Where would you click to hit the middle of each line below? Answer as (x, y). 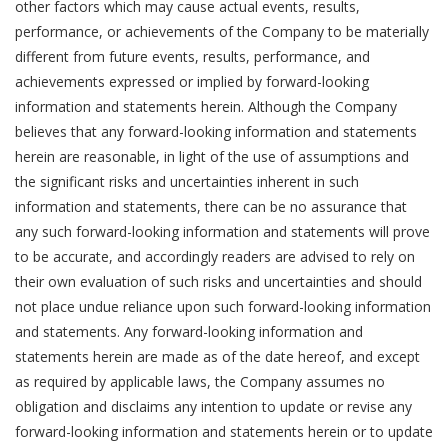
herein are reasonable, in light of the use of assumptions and (212, 156)
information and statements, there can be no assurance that (211, 206)
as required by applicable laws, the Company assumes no (200, 381)
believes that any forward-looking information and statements (216, 131)
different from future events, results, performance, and (192, 56)
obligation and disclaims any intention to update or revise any (213, 406)
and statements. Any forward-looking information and (189, 331)
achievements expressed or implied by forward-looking (192, 81)
